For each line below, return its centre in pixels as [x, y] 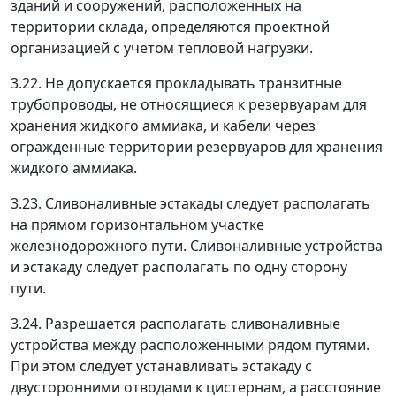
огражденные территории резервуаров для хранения [197, 147]
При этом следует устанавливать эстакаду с [161, 366]
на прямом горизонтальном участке [137, 225]
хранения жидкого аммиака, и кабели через [163, 126]
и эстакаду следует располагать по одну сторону [179, 267]
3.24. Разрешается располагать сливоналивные [175, 324]
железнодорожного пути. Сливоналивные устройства [197, 246]
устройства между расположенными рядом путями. [190, 345]
